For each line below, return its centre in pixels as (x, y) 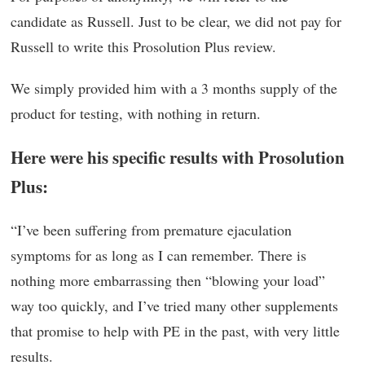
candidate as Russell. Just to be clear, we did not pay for (176, 21)
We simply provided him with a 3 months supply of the (174, 88)
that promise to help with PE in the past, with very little (175, 330)
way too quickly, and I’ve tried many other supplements (174, 305)
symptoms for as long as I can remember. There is (158, 255)
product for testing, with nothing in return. (136, 113)
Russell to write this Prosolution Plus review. (143, 46)
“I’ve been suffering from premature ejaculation (151, 229)
